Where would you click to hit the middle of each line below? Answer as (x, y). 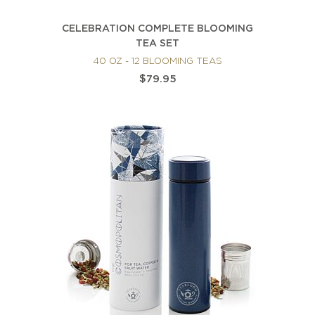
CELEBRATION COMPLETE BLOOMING (157, 29)
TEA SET (157, 44)
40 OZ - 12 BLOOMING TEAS (157, 62)
